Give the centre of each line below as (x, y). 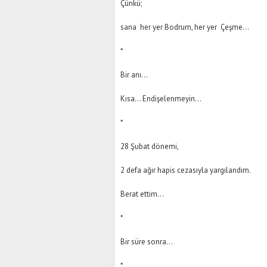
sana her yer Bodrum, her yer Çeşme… (185, 27)
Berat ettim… (142, 194)
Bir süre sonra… (147, 242)
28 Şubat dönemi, (150, 146)
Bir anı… (134, 75)
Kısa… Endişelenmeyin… (161, 99)
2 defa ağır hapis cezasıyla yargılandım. (186, 170)
